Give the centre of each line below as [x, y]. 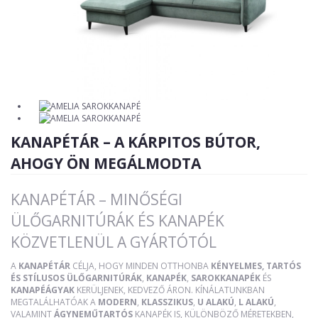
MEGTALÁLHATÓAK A [54, 302]
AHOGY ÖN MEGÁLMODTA [106, 163]
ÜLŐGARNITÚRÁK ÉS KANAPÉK [117, 220]
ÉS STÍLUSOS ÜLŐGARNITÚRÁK [76, 278]
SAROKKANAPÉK [226, 278]
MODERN [117, 302]
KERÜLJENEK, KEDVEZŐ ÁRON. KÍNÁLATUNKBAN [170, 290]
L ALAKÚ [256, 302]
